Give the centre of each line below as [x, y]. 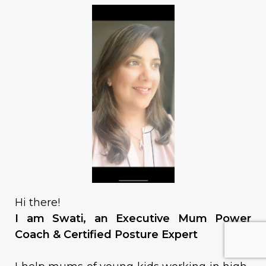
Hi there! [39, 202]
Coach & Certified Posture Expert [106, 234]
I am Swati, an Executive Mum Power [133, 218]
